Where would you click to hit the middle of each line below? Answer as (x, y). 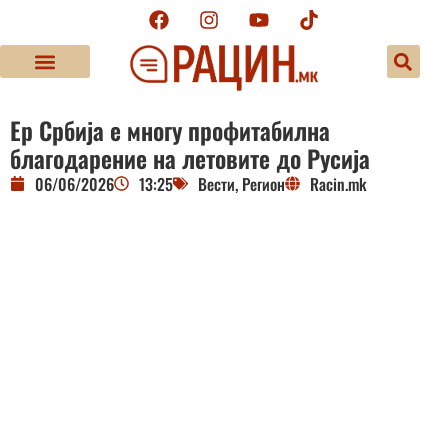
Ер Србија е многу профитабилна (170, 129)
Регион (263, 183)
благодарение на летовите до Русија (190, 157)
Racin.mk (338, 183)
